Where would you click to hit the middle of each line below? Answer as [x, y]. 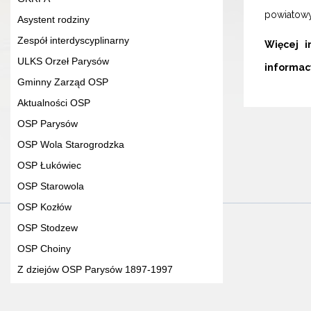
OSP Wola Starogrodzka [71, 145]
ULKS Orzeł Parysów [63, 61]
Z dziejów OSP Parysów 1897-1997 [95, 270]
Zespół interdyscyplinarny [73, 41]
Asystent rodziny [53, 20]
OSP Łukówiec [49, 166]
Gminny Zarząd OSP [63, 82]
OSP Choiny [44, 249]
